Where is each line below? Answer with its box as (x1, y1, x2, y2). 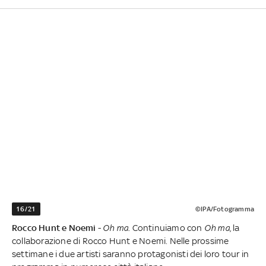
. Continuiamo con (128, 223, 204, 233)
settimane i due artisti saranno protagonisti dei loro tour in (12, 249, 249, 259)
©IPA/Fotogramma (195, 205, 254, 214)
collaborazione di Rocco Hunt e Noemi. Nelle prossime (12, 236, 229, 246)
